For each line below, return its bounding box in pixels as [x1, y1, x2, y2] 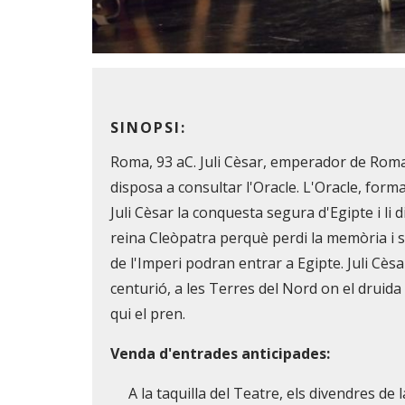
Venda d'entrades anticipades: [110, 343, 330, 363]
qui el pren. [110, 303, 185, 324]
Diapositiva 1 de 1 [91, 54, 211, 75]
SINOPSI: [110, 117, 186, 137]
